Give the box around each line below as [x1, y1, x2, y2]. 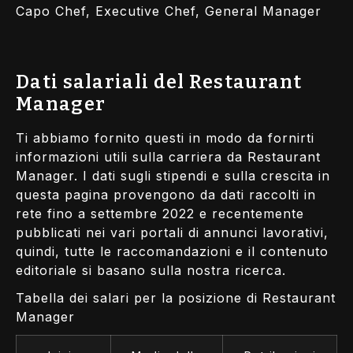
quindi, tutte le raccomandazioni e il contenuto [16, 243, 329, 259]
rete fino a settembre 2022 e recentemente [16, 205, 304, 221]
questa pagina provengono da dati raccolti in [16, 186, 316, 203]
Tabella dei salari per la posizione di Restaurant [16, 289, 336, 306]
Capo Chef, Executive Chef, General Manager [16, 3, 321, 20]
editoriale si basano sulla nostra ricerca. [16, 262, 286, 278]
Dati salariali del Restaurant [16, 71, 303, 94]
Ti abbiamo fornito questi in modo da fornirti [16, 129, 314, 146]
